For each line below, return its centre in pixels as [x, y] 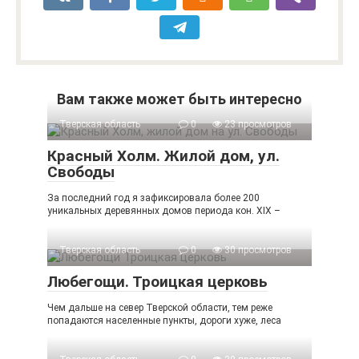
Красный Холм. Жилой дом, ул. [163, 155]
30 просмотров [257, 250]
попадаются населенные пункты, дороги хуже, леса [164, 320]
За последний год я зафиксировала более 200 [153, 198]
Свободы [81, 171]
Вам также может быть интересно [179, 99]
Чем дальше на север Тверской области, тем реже [160, 307]
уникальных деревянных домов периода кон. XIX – [164, 210]
